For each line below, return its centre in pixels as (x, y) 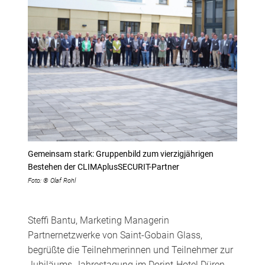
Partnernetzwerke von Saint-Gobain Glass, (115, 235)
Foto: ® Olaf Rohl (51, 181)
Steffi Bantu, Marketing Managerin (98, 221)
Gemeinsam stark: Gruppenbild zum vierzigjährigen (120, 154)
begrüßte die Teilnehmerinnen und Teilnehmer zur (130, 250)
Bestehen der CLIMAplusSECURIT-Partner (103, 167)
